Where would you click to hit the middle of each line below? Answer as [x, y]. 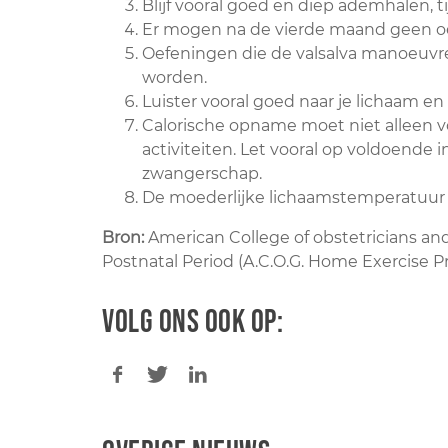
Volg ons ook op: [192, 322]
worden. [174, 77]
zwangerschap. [202, 173]
